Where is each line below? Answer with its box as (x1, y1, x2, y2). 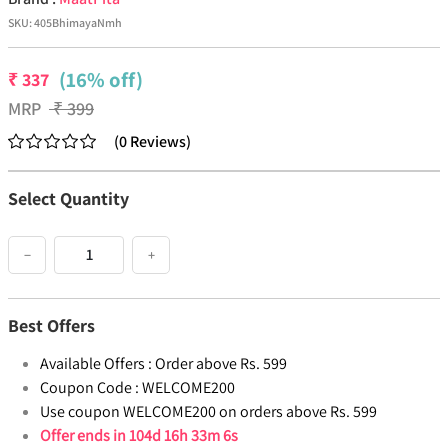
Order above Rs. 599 (155, 353, 287, 375)
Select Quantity (8, 187, 129, 211)
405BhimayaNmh (34, 15, 122, 31)
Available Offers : (40, 353, 152, 375)
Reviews (130, 131, 186, 153)
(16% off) (59, 66, 143, 94)
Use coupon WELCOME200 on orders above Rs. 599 (40, 401, 377, 423)
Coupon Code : (40, 377, 139, 399)
